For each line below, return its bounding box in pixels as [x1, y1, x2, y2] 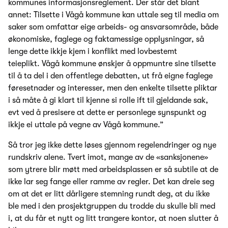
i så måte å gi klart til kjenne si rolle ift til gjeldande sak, [8, 96, 208, 105]
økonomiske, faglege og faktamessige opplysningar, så [8, 35, 204, 44]
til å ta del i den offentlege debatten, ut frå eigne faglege [8, 71, 213, 81]
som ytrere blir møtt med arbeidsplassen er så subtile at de [8, 165, 218, 175]
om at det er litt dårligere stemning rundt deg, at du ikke [8, 189, 210, 199]
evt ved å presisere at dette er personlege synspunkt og [8, 108, 206, 118]
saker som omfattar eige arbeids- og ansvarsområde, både [8, 22, 218, 32]
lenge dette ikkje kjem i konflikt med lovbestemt [8, 47, 177, 56]
